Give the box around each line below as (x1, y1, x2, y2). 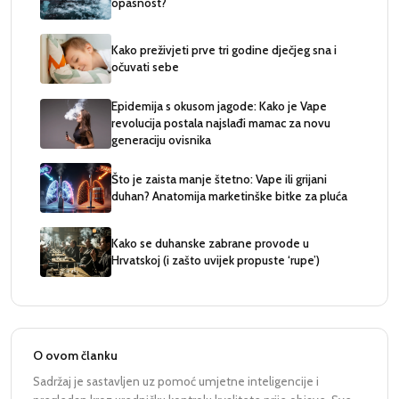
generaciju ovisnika (111, 133, 211, 148)
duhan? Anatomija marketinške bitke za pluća (111, 189, 347, 204)
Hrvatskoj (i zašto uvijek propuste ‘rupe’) (111, 253, 320, 268)
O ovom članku (33, 348, 118, 363)
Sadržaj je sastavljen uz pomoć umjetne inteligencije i (33, 374, 319, 389)
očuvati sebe (111, 60, 179, 75)
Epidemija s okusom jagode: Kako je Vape (111, 99, 327, 114)
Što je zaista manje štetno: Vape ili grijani (111, 172, 327, 187)
